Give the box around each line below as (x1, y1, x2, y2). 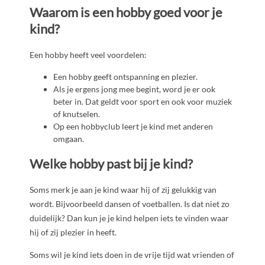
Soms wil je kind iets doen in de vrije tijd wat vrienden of (30, 250, 234, 260)
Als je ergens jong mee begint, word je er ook (53, 83, 215, 94)
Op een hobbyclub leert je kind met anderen (53, 121, 213, 131)
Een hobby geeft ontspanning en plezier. (53, 71, 198, 82)
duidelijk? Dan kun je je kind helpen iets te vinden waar (30, 213, 229, 224)
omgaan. (53, 133, 84, 144)
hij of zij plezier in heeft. (30, 227, 118, 238)
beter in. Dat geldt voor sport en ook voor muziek (53, 96, 232, 106)
